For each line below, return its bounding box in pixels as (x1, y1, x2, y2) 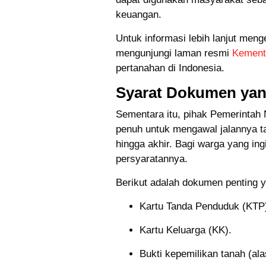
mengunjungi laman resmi (116, 47, 232, 59)
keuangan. (116, 9, 161, 21)
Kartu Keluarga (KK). (140, 224, 232, 236)
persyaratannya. (116, 153, 188, 165)
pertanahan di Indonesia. (116, 62, 224, 74)
